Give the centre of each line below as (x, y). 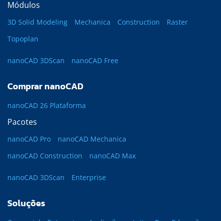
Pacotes (22, 122)
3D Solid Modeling (37, 22)
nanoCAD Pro (29, 139)
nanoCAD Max (112, 156)
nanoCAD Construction (45, 156)
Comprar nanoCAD (45, 86)
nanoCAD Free (95, 60)
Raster (177, 22)
